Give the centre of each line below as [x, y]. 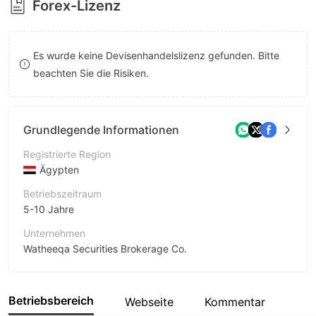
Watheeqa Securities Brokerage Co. [105, 249]
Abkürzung [49, 273]
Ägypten [59, 170]
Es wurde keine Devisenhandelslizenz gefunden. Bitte [156, 55]
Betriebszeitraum [62, 194]
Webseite [149, 302]
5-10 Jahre [49, 209]
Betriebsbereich [51, 300]
